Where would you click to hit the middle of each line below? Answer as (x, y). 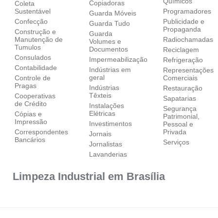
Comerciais (181, 78)
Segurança (180, 108)
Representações (189, 70)
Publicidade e (184, 21)
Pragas (26, 85)
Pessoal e (178, 124)
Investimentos (110, 123)
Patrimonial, (182, 116)
